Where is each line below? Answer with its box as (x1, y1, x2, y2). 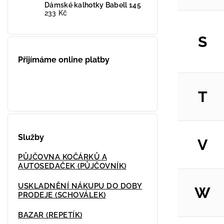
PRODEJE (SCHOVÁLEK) (18, 190, 106, 199)
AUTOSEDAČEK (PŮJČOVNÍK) (18, 161, 126, 170)
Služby (18, 132, 44, 142)
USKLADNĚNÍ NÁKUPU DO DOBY (18, 181, 142, 190)
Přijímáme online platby (18, 54, 109, 64)
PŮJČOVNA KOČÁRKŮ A (18, 152, 107, 161)
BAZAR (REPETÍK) (18, 210, 82, 219)
